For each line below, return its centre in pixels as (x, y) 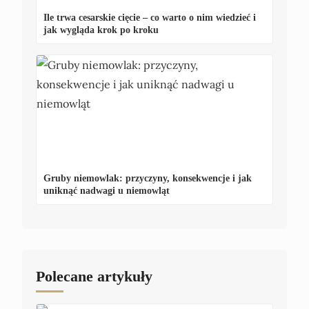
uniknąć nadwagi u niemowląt (107, 190)
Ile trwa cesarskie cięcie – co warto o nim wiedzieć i (150, 17)
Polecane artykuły (94, 276)
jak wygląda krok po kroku (101, 30)
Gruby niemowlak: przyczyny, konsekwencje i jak (148, 178)
